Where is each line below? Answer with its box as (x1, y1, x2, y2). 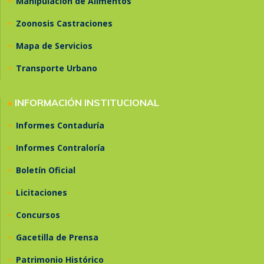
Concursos (16, 209, 60, 221)
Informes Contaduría (16, 120, 104, 131)
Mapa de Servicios (16, 40, 93, 52)
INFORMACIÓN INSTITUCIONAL (15, 97, 159, 109)
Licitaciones (16, 187, 67, 199)
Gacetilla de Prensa (16, 232, 98, 243)
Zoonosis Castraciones (16, 18, 113, 29)
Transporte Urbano (16, 62, 97, 74)
